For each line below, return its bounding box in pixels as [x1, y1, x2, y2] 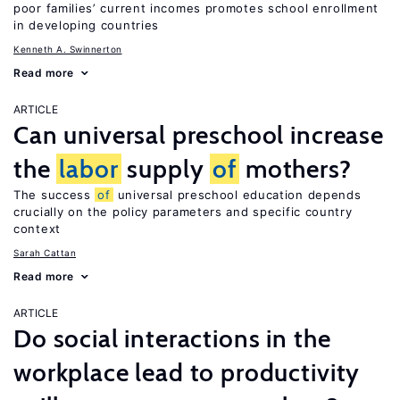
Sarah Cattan [13, 247, 76, 258]
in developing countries [13, 18, 160, 32]
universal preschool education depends [112, 187, 362, 202]
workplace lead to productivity [13, 357, 361, 387]
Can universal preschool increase [13, 120, 384, 150]
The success [13, 187, 96, 202]
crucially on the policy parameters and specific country [13, 204, 353, 219]
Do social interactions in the [13, 323, 331, 354]
